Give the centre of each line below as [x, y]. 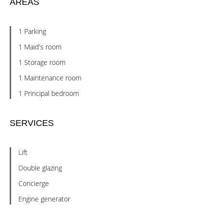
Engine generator [44, 199]
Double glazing [40, 168]
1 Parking [32, 31]
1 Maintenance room [50, 78]
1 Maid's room [40, 47]
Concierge [34, 183]
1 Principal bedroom [49, 93]
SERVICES [32, 123]
